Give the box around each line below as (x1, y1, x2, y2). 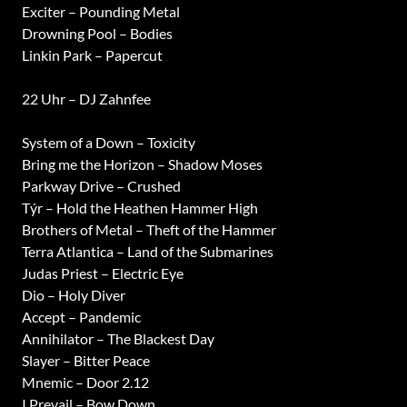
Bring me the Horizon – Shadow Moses (21, 155, 263, 173)
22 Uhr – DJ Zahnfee (21, 90, 151, 107)
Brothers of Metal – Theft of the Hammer (21, 221, 276, 238)
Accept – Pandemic (21, 308, 141, 325)
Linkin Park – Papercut (21, 46, 163, 64)
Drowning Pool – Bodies (21, 25, 173, 42)
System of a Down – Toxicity (21, 134, 195, 151)
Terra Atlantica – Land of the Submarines (21, 243, 273, 260)
